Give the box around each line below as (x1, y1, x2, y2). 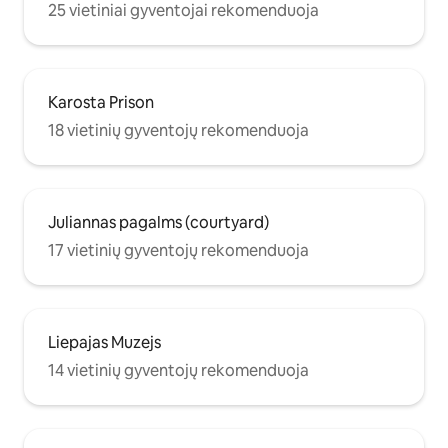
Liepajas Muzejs (48, 332, 161, 354)
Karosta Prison (48, 92, 154, 114)
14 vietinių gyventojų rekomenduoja (48, 360, 309, 382)
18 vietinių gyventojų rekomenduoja (48, 120, 309, 142)
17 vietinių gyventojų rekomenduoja (48, 240, 309, 262)
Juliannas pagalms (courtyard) (48, 212, 269, 234)
